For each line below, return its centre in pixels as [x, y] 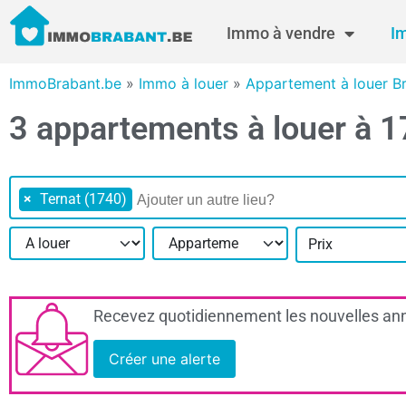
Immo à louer [184, 83]
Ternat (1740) [83, 199]
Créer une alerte [164, 359]
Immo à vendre [281, 33]
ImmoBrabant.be [65, 83]
